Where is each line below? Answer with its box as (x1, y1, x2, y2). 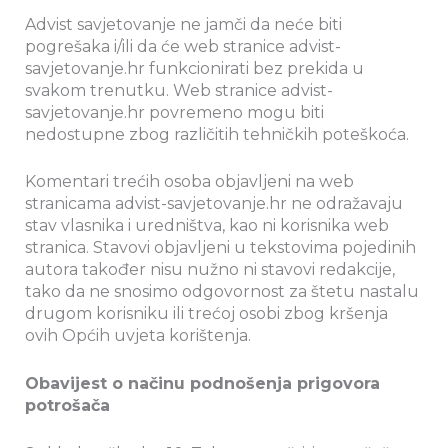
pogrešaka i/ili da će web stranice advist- (25, 36, 341, 56)
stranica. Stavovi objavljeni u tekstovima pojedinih (25, 238, 416, 258)
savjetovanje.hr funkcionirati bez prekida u (25, 58, 364, 78)
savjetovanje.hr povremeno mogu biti (25, 102, 324, 122)
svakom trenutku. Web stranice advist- (25, 80, 333, 100)
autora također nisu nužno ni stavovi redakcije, (25, 260, 395, 280)
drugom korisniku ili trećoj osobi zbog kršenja (25, 304, 388, 324)
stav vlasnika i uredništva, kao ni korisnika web (25, 216, 389, 236)
